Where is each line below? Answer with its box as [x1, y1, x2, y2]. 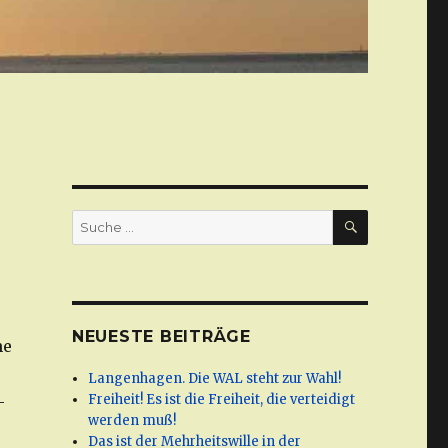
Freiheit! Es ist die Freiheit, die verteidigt [88, 391, 356, 409]
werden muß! [88, 412, 177, 430]
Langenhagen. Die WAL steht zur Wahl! [88, 370, 342, 388]
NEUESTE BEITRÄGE [71, 327, 251, 347]
